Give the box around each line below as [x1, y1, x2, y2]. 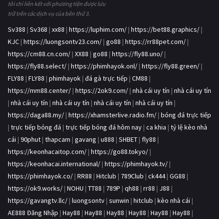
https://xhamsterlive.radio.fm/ [68, 110, 156, 120]
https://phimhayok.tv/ [105, 159, 168, 169]
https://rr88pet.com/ [125, 37, 186, 46]
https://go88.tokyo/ [91, 147, 148, 156]
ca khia [146, 123, 166, 132]
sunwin [109, 196, 129, 205]
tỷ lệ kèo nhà [171, 123, 207, 132]
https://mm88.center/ [8, 86, 71, 95]
